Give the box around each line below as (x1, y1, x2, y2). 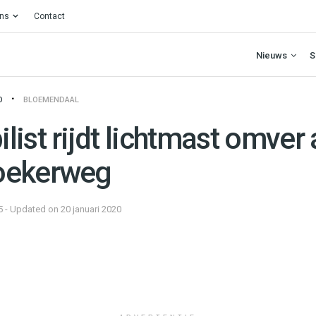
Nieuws (256, 49, 287, 61)
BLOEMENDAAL (23, 95, 79, 104)
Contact (34, 11, 65, 21)
